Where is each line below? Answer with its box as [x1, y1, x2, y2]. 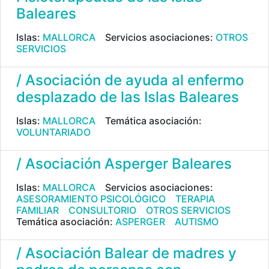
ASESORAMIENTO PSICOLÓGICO [16, 193, 166, 205]
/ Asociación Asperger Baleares [16, 155, 232, 172]
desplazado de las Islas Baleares [16, 88, 239, 106]
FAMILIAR [16, 204, 59, 216]
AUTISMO [175, 216, 219, 228]
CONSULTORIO [68, 204, 136, 216]
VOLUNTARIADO [16, 126, 91, 138]
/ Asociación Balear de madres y [16, 244, 237, 262]
